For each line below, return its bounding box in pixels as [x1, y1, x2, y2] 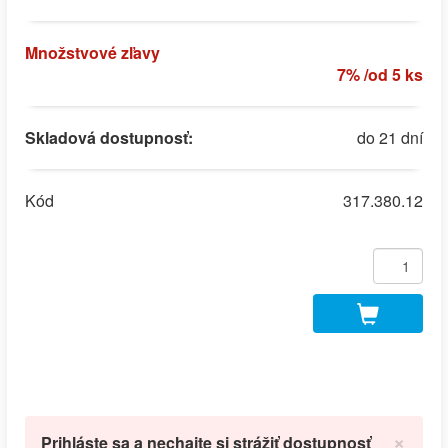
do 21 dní [357, 125, 423, 149]
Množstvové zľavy [25, 40, 160, 64]
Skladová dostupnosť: [25, 125, 193, 149]
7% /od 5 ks [337, 62, 423, 86]
